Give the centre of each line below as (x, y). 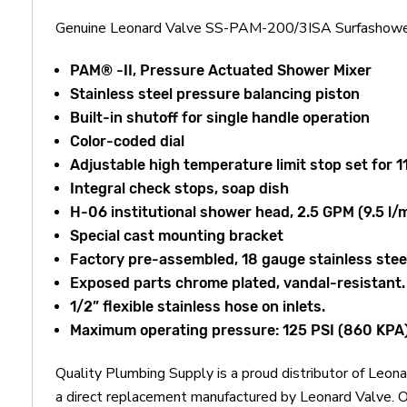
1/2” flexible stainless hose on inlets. (198, 306)
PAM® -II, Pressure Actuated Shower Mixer (221, 70)
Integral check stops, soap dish (180, 188)
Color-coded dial (128, 141)
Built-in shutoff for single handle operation (220, 117)
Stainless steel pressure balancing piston (215, 94)
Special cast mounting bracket (177, 235)
